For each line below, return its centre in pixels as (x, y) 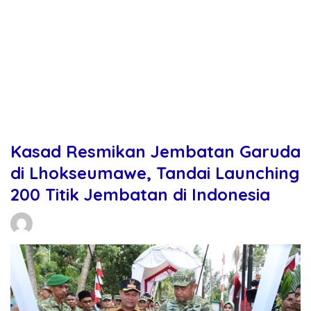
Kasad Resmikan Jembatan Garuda (155, 151)
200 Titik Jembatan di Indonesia (140, 194)
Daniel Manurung (72, 218)
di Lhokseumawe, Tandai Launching (155, 173)
